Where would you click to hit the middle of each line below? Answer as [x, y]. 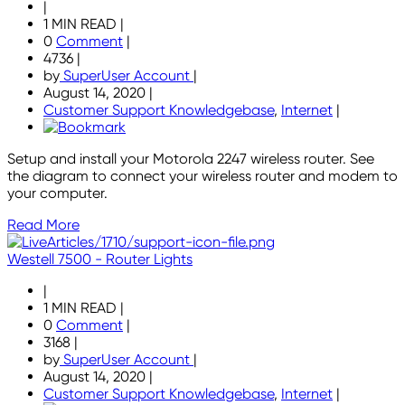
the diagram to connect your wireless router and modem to [202, 176]
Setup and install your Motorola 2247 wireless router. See [191, 159]
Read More [43, 225]
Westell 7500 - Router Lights [100, 259]
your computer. [57, 193]
